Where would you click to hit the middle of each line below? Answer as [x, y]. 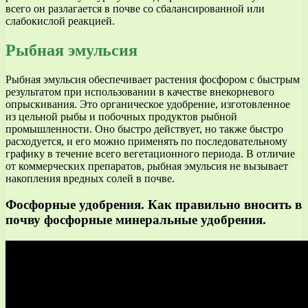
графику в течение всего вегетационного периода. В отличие [150, 153]
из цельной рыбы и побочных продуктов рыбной [121, 116]
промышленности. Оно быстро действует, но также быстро [144, 129]
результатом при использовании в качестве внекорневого [140, 91]
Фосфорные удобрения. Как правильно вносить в [154, 205]
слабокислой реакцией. [60, 21]
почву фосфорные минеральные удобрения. [136, 220]
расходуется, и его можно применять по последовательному [146, 141]
